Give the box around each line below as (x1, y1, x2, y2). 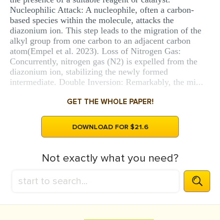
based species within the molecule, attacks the (10, 15, 174, 25)
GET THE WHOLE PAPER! (66, 97, 154, 106)
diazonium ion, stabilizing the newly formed (10, 67, 168, 77)
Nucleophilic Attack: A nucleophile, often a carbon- (10, 5, 194, 15)
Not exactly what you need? (42, 152, 178, 165)
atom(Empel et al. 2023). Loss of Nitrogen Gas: (10, 46, 181, 56)
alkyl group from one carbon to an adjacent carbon (10, 36, 191, 46)
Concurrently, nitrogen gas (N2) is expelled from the (10, 56, 197, 66)
